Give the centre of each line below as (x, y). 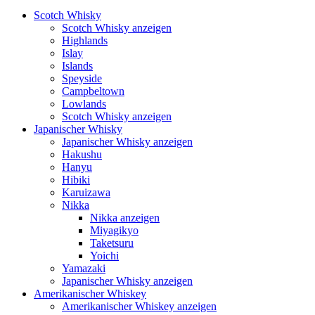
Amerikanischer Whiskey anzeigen (139, 306)
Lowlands (84, 104)
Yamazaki (84, 268)
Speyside (82, 78)
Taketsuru (112, 243)
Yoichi (104, 256)
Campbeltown (93, 91)
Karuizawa (86, 192)
